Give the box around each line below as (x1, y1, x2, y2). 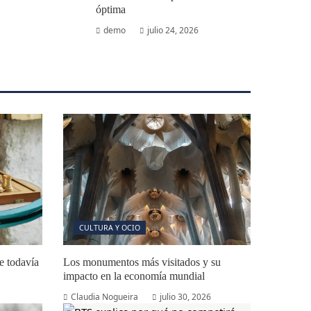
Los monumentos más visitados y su (63, 256, 221, 268)
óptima (95, 3, 126, 15)
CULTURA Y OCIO (79, 223, 140, 233)
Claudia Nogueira (71, 291, 138, 303)
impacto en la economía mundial (63, 270, 205, 282)
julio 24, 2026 (146, 24, 199, 36)
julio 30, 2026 (160, 291, 211, 303)
